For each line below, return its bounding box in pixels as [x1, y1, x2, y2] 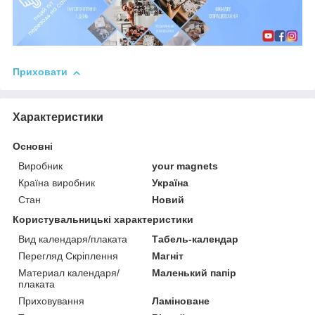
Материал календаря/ [18, 267, 120, 279]
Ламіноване [152, 295, 210, 307]
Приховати [13, 66, 67, 78]
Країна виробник [18, 177, 95, 189]
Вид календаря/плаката [18, 233, 127, 245]
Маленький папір [152, 267, 237, 279]
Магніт [152, 250, 184, 262]
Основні [13, 141, 53, 153]
